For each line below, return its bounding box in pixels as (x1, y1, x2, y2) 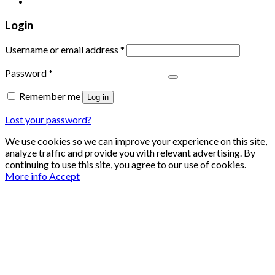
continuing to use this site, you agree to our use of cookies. (5, 158, 246, 170)
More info (5, 169, 47, 182)
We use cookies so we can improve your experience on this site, (5, 134, 267, 147)
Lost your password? (5, 113, 91, 125)
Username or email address (5, 43, 120, 55)
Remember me (19, 90, 80, 102)
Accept (49, 169, 80, 182)
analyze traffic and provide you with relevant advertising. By (5, 146, 255, 158)
